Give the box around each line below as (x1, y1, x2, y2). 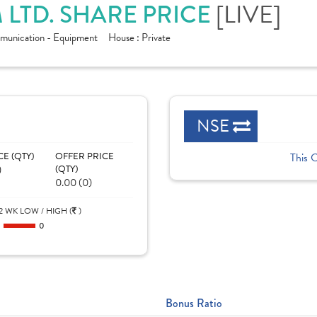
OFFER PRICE (54, 149, 114, 163)
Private (142, 30, 171, 45)
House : (108, 30, 142, 45)
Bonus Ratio (166, 295, 222, 311)
